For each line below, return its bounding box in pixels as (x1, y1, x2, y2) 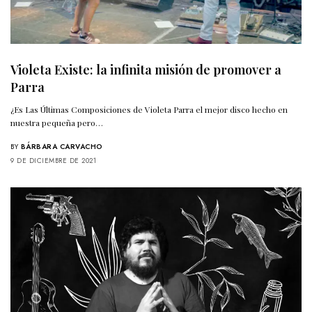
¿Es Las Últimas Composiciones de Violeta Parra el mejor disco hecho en (10, 104, 288, 116)
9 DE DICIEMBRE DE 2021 (10, 155, 96, 166)
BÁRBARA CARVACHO (20, 141, 103, 153)
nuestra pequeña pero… (10, 117, 104, 129)
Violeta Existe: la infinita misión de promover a (10, 61, 281, 79)
